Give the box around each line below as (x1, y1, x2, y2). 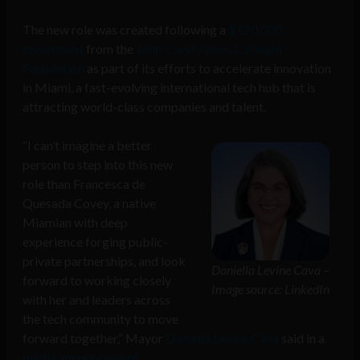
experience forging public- (22, 234, 168, 250)
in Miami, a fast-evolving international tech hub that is (22, 80, 316, 96)
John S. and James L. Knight (136, 41, 283, 57)
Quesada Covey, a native (22, 195, 156, 211)
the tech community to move (22, 311, 178, 327)
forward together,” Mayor (22, 330, 163, 346)
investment (22, 41, 84, 57)
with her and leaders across (22, 292, 170, 308)
